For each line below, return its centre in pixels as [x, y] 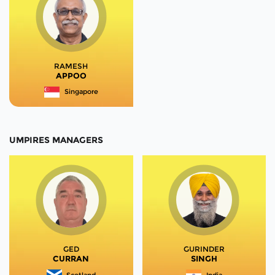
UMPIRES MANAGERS [56, 140]
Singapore [81, 92]
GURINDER [204, 249]
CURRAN [71, 259]
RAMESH [71, 66]
